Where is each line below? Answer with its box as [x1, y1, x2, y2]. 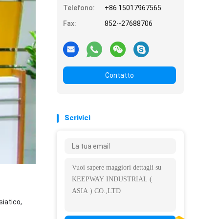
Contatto [105, 71, 134, 79]
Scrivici [65, 114, 90, 122]
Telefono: [63, 4, 95, 12]
